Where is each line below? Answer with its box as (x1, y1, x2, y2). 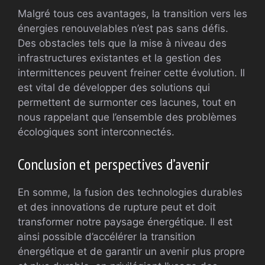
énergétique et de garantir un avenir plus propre (18, 245, 245, 257)
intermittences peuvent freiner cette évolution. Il (18, 67, 245, 79)
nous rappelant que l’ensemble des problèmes (18, 111, 237, 124)
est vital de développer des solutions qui (18, 82, 210, 94)
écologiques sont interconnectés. (18, 126, 174, 138)
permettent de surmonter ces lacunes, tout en (18, 96, 236, 109)
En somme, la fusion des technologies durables (18, 186, 243, 198)
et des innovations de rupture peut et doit (18, 201, 216, 213)
